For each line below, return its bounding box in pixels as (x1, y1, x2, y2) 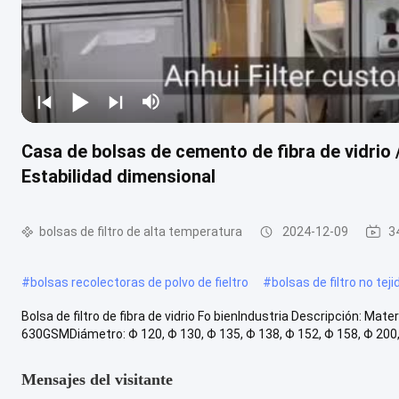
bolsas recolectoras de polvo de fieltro (30, 274, 248, 289)
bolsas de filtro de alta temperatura (39, 224, 242, 239)
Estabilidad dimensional (21, 165, 216, 187)
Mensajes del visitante (21, 370, 173, 388)
